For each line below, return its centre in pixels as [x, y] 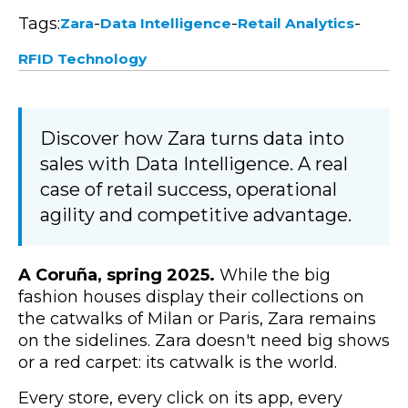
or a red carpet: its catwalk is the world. [178, 362]
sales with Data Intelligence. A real [194, 163]
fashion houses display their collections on [191, 296]
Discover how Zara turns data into [192, 138]
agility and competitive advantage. [196, 214]
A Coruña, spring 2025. [117, 275]
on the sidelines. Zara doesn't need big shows [204, 340]
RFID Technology [82, 58]
